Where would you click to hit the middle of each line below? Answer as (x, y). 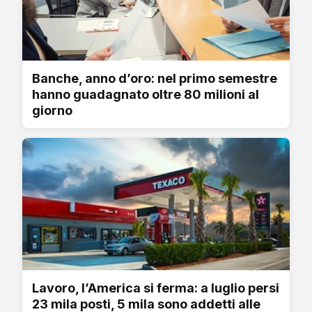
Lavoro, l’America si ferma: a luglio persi (156, 288)
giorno (52, 110)
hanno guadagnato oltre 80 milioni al (146, 94)
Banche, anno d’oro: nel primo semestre (155, 78)
